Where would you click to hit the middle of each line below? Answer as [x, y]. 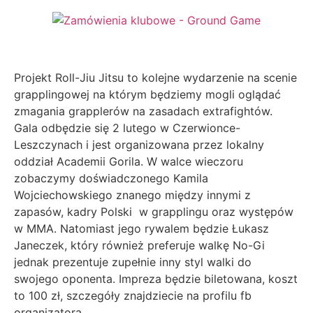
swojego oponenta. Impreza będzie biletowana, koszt [156, 279]
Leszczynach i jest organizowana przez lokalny [139, 145]
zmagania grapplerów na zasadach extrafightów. [143, 111]
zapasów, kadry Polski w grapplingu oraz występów [154, 212]
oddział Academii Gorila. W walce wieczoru [129, 162]
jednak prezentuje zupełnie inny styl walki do [133, 262]
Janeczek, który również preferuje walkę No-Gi [139, 246]
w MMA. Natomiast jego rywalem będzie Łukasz [141, 229]
